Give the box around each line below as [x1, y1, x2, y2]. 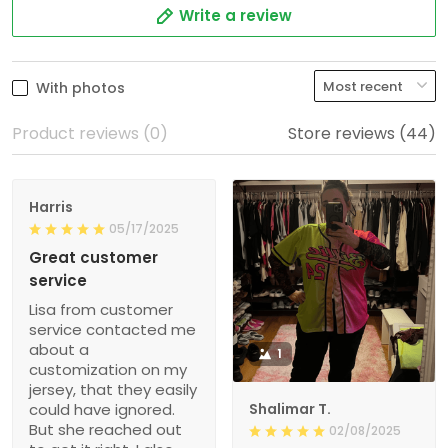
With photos [36, 78, 125, 99]
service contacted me [29, 319, 196, 341]
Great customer [29, 247, 158, 269]
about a [29, 339, 89, 361]
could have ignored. [29, 399, 175, 421]
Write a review [178, 5, 292, 27]
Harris [29, 197, 73, 218]
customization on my [29, 359, 187, 381]
